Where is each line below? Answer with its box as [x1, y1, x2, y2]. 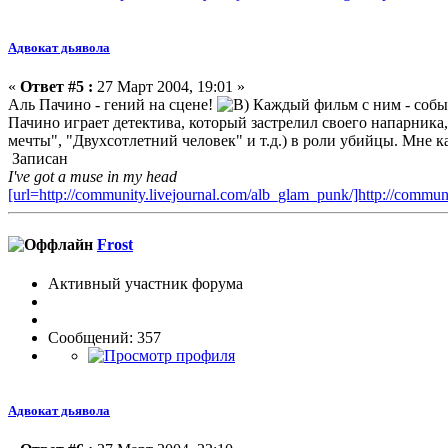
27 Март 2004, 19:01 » [93, 78, 245, 96]
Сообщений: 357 [48, 328, 161, 346]
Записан [8, 150, 68, 168]
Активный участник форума [48, 274, 243, 292]
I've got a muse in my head [8, 168, 177, 186]
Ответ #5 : [20, 78, 93, 96]
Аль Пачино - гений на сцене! [8, 96, 217, 114]
